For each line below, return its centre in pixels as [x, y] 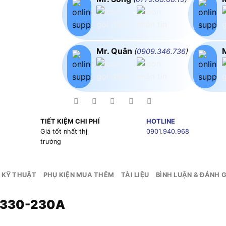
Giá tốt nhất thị [64, 132]
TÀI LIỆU [135, 175]
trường [50, 142]
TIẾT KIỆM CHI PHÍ [70, 122]
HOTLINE [160, 122]
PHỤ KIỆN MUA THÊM [79, 175]
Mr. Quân [115, 51]
